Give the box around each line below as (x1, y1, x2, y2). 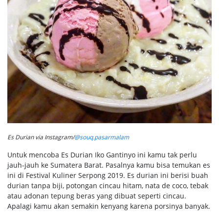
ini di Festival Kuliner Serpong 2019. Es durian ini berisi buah (7, 171, 208, 180)
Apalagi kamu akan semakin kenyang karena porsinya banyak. (7, 201, 210, 211)
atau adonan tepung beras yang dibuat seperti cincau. (7, 191, 186, 201)
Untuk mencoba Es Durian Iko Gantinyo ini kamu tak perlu (7, 150, 197, 160)
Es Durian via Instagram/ (7, 133, 74, 142)
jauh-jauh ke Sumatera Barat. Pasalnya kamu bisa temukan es (7, 160, 210, 170)
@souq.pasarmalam (74, 133, 129, 142)
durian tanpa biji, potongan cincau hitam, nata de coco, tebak (7, 181, 208, 191)
